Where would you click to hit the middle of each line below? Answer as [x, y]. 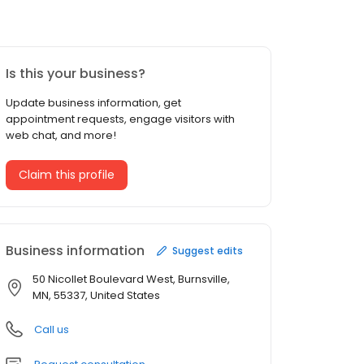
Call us [52, 330]
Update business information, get [93, 103]
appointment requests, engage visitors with [120, 119]
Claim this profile [67, 175]
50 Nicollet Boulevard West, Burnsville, [131, 279]
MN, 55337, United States [96, 296]
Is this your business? [76, 74]
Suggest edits [208, 250]
